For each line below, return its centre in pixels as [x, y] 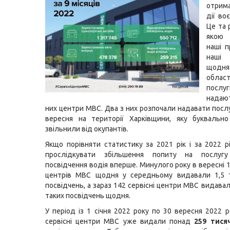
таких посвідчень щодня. [88, 196]
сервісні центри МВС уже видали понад [120, 221]
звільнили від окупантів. [87, 129]
